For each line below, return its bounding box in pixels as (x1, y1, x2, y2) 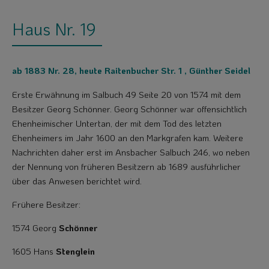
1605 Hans (12, 245, 56, 258)
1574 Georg (12, 222, 59, 234)
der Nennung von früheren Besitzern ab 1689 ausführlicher (12, 160, 241, 173)
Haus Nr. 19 (12, 18, 96, 40)
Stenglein (56, 245, 95, 258)
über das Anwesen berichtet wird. (12, 175, 142, 187)
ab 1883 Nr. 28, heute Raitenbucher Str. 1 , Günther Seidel (12, 64, 250, 77)
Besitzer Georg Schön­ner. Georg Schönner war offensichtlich (12, 103, 247, 115)
